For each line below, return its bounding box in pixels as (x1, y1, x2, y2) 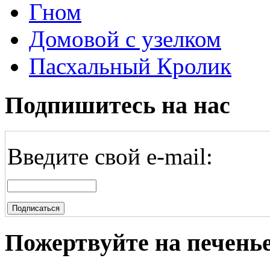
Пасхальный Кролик (29, 53, 231, 80)
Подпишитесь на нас (5, 92, 230, 119)
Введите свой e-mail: (7, 143, 213, 169)
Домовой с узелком (29, 26, 221, 52)
